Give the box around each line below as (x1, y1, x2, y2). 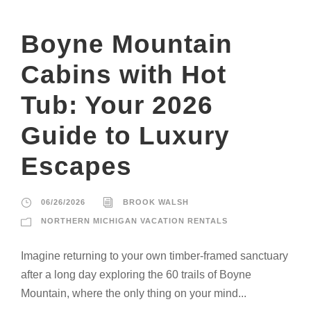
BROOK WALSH (123, 197, 189, 206)
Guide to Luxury (21, 121, 230, 150)
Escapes (21, 151, 132, 180)
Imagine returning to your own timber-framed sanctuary (21, 249, 288, 262)
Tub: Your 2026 (21, 90, 213, 119)
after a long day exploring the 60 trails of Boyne (21, 268, 251, 280)
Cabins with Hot (21, 60, 226, 89)
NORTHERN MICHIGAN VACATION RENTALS (41, 216, 228, 225)
